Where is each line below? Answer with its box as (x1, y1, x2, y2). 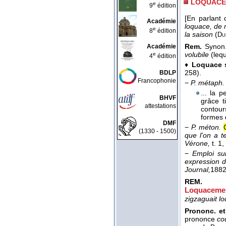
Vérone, (185, 139, 212, 148)
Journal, (185, 165, 210, 174)
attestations (145, 102, 176, 109)
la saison (185, 30, 215, 39)
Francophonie (138, 77, 176, 84)
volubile (185, 50, 211, 59)
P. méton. (191, 123, 221, 132)
